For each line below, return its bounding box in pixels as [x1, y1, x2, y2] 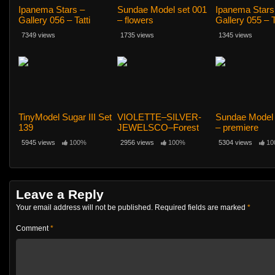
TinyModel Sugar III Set [18, 112, 112, 123]
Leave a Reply [16, 187, 104, 202]
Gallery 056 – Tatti [18, 14, 90, 25]
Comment [16, 224, 50, 233]
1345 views [219, 31, 253, 39]
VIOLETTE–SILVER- [117, 112, 201, 123]
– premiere [215, 122, 259, 133]
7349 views [21, 31, 55, 39]
